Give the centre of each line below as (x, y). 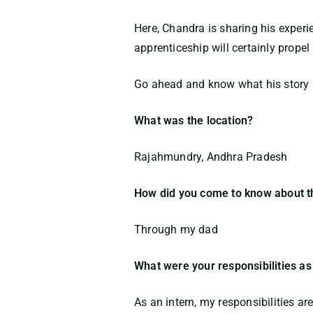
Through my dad (176, 230)
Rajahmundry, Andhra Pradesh (211, 157)
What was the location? (194, 121)
